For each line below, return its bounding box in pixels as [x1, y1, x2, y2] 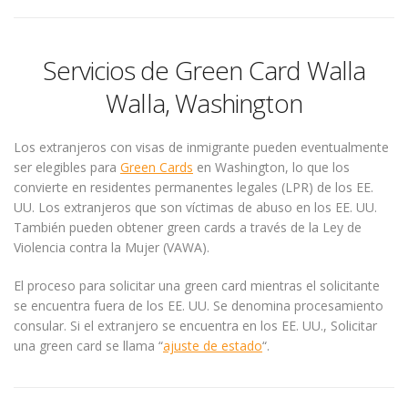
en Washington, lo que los [193, 158, 350, 176]
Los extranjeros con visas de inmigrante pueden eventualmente [14, 138, 389, 156]
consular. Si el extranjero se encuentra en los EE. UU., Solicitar [14, 317, 377, 334]
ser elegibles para [14, 158, 120, 176]
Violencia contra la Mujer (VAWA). [14, 239, 209, 256]
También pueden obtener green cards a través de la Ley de [14, 219, 362, 236]
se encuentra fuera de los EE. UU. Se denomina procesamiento [14, 297, 383, 314]
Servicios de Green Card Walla [42, 53, 366, 87]
